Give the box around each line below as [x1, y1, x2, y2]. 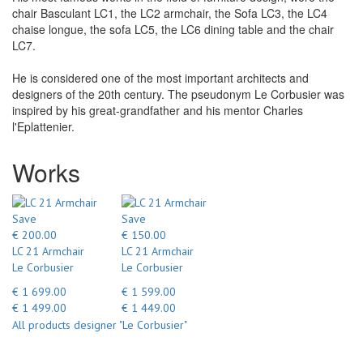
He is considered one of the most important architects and [12, 69, 309, 86]
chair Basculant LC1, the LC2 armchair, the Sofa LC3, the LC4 [12, 4, 327, 21]
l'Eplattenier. [12, 117, 75, 135]
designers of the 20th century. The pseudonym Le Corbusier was [12, 85, 344, 102]
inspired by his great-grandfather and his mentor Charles [12, 101, 303, 118]
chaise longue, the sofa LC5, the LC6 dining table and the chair [12, 20, 334, 37]
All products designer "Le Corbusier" [12, 318, 187, 333]
